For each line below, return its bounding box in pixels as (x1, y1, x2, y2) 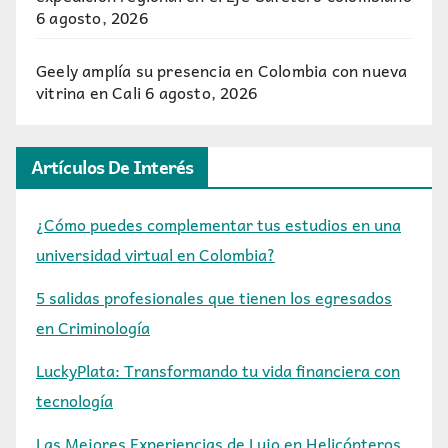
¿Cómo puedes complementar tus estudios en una (36, 211, 401, 238)
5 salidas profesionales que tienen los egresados (36, 284, 392, 311)
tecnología (36, 386, 113, 413)
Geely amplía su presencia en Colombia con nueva (36, 56, 408, 83)
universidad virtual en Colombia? (36, 241, 275, 268)
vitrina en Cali (36, 78, 141, 105)
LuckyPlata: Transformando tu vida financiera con (36, 356, 400, 383)
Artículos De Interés (31, 152, 193, 182)
